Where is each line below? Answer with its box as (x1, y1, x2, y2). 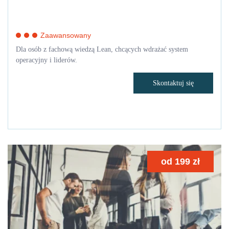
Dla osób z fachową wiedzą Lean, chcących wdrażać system (16, 45, 188, 53)
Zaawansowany (40, 31, 91, 39)
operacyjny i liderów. (16, 56, 77, 64)
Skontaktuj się (153, 79, 194, 87)
